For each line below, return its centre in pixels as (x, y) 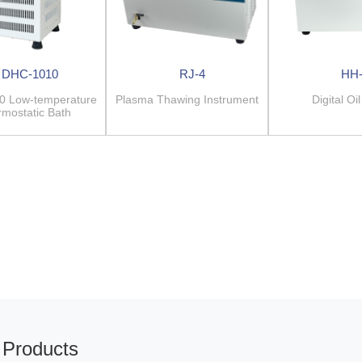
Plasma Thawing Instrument (231, 100)
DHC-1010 (30, 74)
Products (40, 348)
